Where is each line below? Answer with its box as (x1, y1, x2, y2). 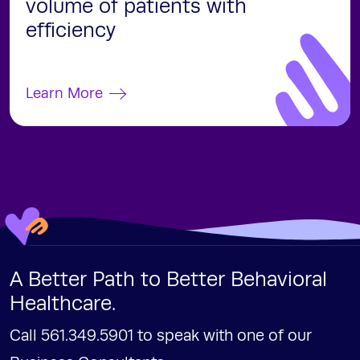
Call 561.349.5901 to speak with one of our (10, 327, 312, 346)
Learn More (26, 85, 103, 103)
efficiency (26, 18, 116, 43)
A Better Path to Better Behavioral (10, 268, 327, 292)
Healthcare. (10, 292, 116, 317)
